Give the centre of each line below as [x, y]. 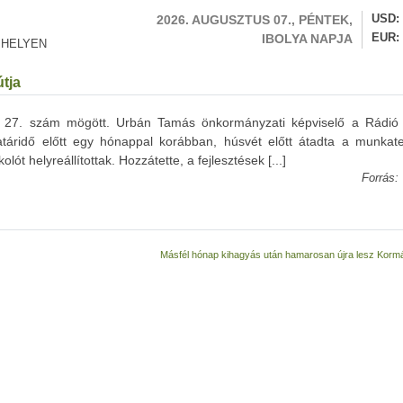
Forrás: [380, 178]
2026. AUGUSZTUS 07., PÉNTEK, [255, 20]
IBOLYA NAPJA [307, 39]
